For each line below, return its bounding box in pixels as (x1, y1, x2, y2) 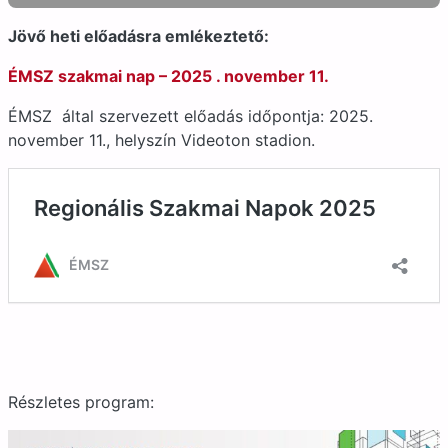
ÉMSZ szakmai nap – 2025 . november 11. (8, 66, 329, 86)
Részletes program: (8, 392, 154, 412)
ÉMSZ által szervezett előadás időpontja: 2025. (8, 106, 373, 126)
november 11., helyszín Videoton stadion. (8, 130, 315, 150)
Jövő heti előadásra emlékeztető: (8, 26, 269, 46)
